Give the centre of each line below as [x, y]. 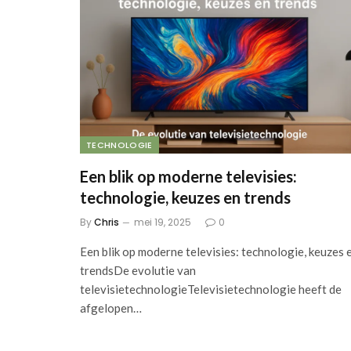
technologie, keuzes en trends [185, 198]
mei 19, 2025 [163, 223]
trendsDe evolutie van [138, 271]
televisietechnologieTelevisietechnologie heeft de [211, 289]
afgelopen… [111, 308]
